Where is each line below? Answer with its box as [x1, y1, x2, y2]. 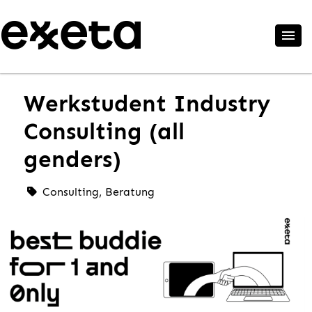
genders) [24, 146, 121, 173]
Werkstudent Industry [24, 90, 270, 118]
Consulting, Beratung [42, 185, 155, 198]
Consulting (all [24, 118, 185, 146]
